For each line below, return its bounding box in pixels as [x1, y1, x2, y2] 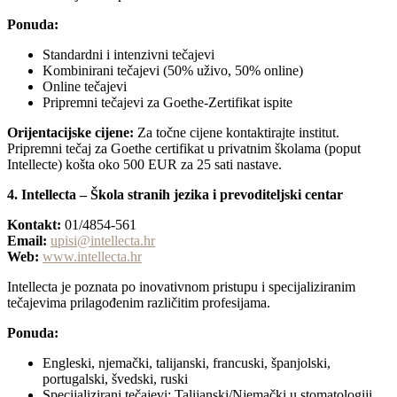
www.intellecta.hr [43, 249, 142, 265]
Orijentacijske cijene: [7, 125, 134, 141]
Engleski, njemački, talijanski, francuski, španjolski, [43, 355, 331, 371]
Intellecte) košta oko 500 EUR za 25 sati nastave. [7, 157, 282, 173]
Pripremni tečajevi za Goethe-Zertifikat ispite [43, 95, 292, 111]
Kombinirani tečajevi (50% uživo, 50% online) [43, 63, 303, 79]
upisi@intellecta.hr [51, 233, 155, 249]
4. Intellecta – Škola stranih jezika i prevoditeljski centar [7, 187, 343, 203]
